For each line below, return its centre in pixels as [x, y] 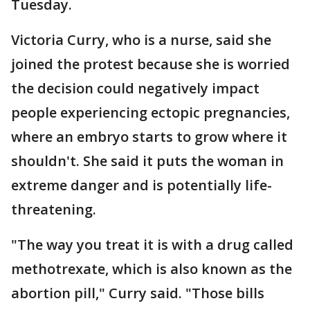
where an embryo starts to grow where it [149, 137]
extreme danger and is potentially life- [142, 185]
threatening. [54, 209]
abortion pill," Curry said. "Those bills [138, 293]
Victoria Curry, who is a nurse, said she [141, 40]
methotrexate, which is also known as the [152, 269]
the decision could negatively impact [135, 88]
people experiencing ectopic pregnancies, [151, 112]
